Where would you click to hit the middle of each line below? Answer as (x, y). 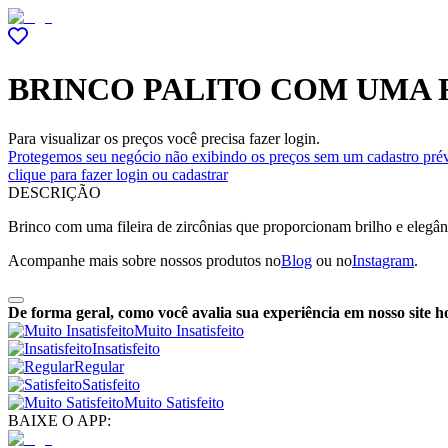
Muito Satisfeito (174, 402)
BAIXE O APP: (59, 420)
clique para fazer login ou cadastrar (118, 174)
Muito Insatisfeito (189, 330)
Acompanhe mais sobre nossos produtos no (144, 260)
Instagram (383, 260)
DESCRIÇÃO (54, 192)
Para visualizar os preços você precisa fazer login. (164, 138)
